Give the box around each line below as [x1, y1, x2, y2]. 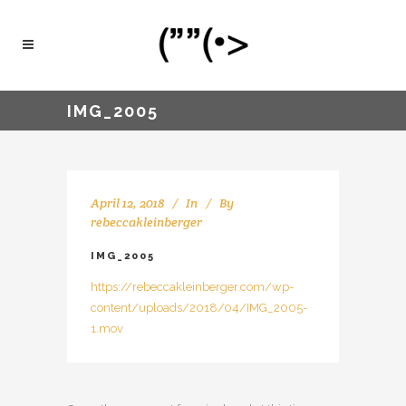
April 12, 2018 [91, 195, 164, 211]
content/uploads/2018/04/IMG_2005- [91, 301, 307, 314]
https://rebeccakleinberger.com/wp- [91, 280, 294, 294]
